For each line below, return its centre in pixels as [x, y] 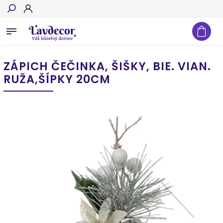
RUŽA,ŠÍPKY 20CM [57, 79]
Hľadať [200, 26]
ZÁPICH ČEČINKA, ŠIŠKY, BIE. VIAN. [107, 66]
